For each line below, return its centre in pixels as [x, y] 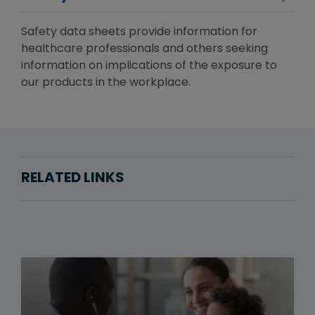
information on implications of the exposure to [149, 66]
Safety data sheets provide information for [139, 33]
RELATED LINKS [73, 179]
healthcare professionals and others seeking [144, 50]
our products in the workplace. [106, 83]
